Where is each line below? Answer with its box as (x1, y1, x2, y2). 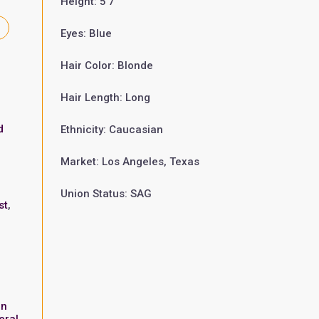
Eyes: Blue (60, 27, 112, 40)
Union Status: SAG (60, 187, 152, 200)
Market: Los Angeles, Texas (60, 155, 199, 168)
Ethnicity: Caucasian (60, 123, 163, 136)
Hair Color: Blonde (60, 59, 153, 72)
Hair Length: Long (60, 91, 150, 104)
